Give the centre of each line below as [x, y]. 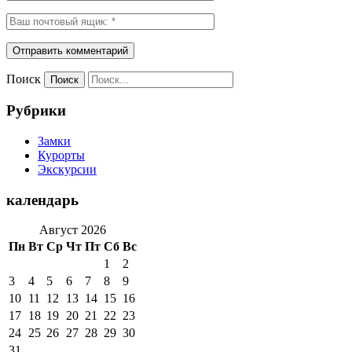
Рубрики [36, 111]
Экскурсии [67, 169]
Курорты [61, 155]
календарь [42, 200]
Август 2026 [73, 230]
